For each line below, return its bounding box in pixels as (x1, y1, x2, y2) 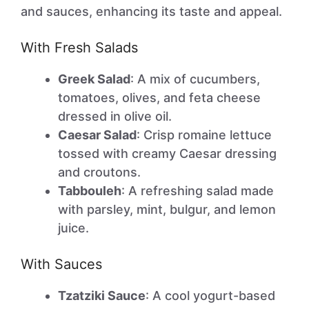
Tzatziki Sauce (58, 288, 146, 303)
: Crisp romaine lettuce (137, 128, 272, 142)
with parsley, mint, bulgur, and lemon (58, 202, 276, 217)
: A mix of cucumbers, (130, 72, 260, 86)
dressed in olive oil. (58, 109, 172, 123)
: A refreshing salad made (121, 183, 274, 198)
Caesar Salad (58, 128, 137, 142)
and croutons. (58, 165, 141, 179)
